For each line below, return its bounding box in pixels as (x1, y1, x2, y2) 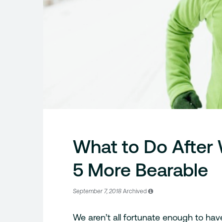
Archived (123, 188, 147, 195)
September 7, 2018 (73, 188, 123, 195)
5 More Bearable (73, 160, 209, 181)
